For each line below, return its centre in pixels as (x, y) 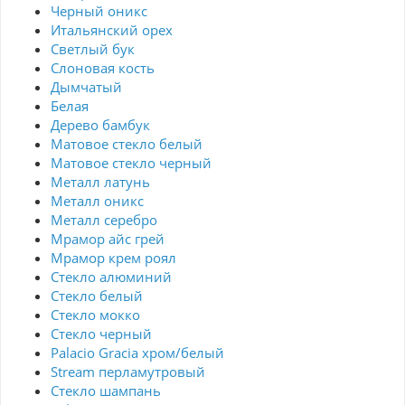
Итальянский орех (112, 30)
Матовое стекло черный (131, 163)
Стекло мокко (95, 315)
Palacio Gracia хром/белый (137, 353)
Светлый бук (93, 49)
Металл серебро (104, 220)
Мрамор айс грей (108, 239)
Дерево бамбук (100, 125)
